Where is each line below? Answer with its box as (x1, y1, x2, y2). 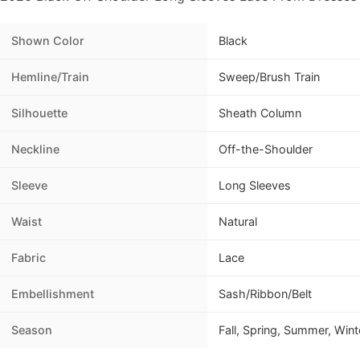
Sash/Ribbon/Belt (219, 287, 312, 301)
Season (11, 323, 52, 337)
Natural (219, 215, 257, 229)
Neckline (11, 142, 59, 157)
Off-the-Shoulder (219, 142, 313, 157)
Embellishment (11, 287, 94, 301)
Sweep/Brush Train (219, 70, 320, 84)
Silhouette (11, 106, 67, 121)
